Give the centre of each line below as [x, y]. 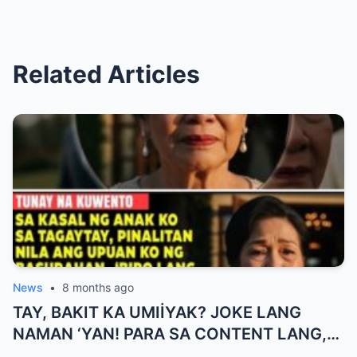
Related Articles [106, 74]
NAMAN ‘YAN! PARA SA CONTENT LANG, [170, 333]
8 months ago [98, 287]
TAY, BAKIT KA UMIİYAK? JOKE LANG [157, 312]
